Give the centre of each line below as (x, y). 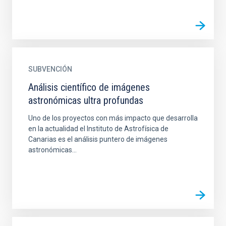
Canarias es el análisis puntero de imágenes (98, 139)
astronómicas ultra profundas (86, 100)
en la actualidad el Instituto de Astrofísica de (98, 129)
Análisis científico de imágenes (89, 87)
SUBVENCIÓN (50, 69)
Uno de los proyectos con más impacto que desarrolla (113, 118)
